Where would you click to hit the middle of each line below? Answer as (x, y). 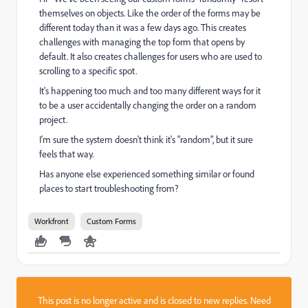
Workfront (52, 221)
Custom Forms (111, 221)
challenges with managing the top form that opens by (142, 42)
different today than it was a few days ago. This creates (143, 27)
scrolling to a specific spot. (88, 71)
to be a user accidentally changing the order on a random (148, 105)
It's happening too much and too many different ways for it (150, 91)
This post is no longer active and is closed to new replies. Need (154, 300)
